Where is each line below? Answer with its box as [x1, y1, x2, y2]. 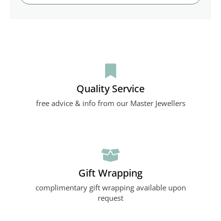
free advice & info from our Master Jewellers [36, 98, 185, 108]
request [98, 192, 123, 203]
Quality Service [76, 81, 145, 95]
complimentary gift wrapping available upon [35, 182, 186, 192]
